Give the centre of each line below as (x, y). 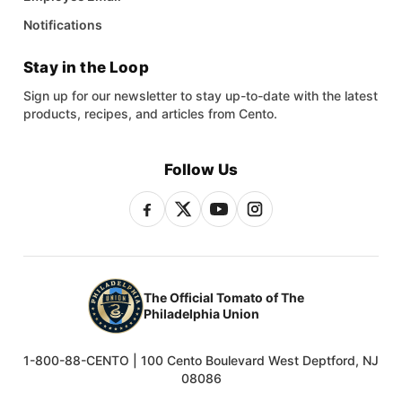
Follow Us (201, 169)
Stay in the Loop (86, 67)
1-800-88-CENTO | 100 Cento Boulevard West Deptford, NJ (201, 360)
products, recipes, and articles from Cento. (150, 113)
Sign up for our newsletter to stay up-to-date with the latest (201, 95)
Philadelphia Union (201, 313)
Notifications (63, 24)
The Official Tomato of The (224, 297)
